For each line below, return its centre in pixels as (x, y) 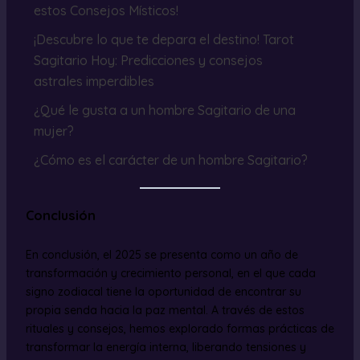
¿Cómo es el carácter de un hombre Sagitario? (170, 160)
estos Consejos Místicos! (106, 10)
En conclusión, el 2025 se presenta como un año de (162, 255)
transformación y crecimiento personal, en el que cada (170, 274)
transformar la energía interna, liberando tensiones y (166, 348)
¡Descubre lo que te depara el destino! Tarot (164, 39)
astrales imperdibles (94, 81)
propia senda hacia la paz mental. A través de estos (165, 311)
